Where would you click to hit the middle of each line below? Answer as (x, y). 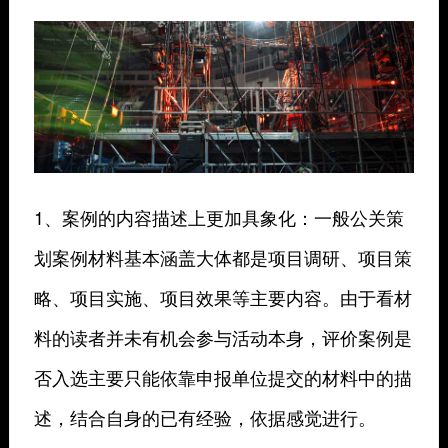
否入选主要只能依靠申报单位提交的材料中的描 (222, 377)
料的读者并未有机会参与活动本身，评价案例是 (222, 337)
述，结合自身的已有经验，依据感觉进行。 (204, 417)
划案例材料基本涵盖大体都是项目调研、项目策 (222, 257)
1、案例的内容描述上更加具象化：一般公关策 (218, 217)
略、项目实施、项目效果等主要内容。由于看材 (222, 297)
